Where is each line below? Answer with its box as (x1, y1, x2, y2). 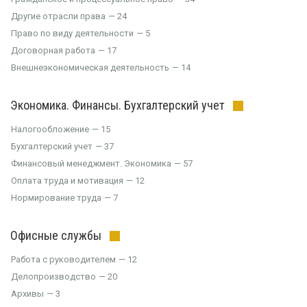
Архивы (11, 288, 44, 299)
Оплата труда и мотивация (11, 175, 123, 186)
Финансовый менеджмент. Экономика (11, 158, 171, 169)
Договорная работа (11, 45, 95, 56)
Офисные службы (10, 228, 101, 243)
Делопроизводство (11, 271, 96, 282)
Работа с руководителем (11, 254, 116, 265)
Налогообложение (11, 124, 89, 134)
